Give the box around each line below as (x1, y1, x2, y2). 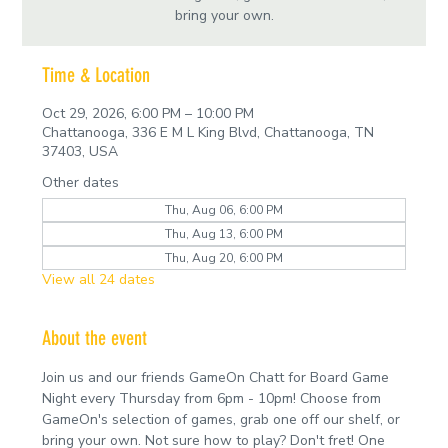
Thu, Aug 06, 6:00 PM (165, 201, 283, 218)
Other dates (42, 172, 120, 192)
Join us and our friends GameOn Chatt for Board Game (42, 367, 394, 387)
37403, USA (42, 141, 119, 161)
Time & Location (42, 62, 151, 87)
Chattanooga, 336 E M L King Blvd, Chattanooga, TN (42, 122, 375, 142)
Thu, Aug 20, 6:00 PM (165, 249, 283, 266)
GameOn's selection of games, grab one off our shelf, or (42, 409, 405, 429)
